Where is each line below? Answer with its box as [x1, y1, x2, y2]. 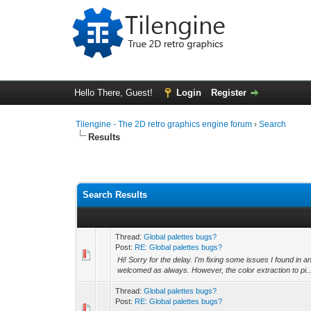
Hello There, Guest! [74, 87, 155, 98]
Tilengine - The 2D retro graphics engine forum [76, 119, 253, 129]
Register [210, 87, 246, 98]
